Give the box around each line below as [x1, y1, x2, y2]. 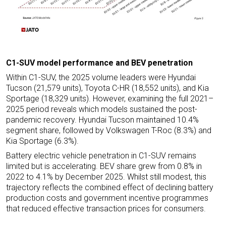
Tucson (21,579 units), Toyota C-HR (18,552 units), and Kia [6, 83, 209, 93]
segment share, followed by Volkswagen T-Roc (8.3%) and [6, 126, 211, 136]
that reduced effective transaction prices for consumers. [6, 204, 206, 214]
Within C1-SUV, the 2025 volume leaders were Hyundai [6, 73, 196, 83]
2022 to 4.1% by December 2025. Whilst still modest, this [6, 172, 206, 182]
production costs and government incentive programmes [6, 193, 208, 203]
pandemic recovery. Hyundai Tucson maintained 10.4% [6, 115, 199, 125]
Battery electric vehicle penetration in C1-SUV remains [6, 151, 196, 161]
